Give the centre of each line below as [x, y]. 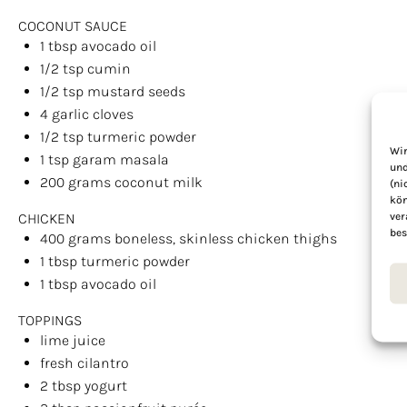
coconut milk [159, 182]
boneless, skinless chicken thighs [226, 238]
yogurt [104, 386]
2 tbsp [60, 386]
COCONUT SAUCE [73, 26]
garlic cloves [91, 114]
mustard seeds [134, 91]
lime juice [73, 340]
